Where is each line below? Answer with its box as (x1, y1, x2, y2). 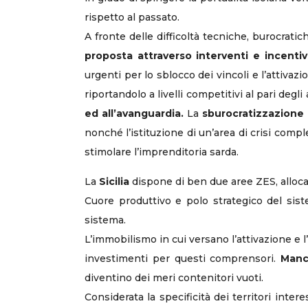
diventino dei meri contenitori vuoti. (85, 272, 263, 284)
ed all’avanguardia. (85, 107, 184, 120)
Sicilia (99, 175, 129, 188)
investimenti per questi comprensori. (85, 252, 281, 265)
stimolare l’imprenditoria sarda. (85, 146, 239, 158)
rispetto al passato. (85, 11, 179, 23)
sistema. (85, 214, 126, 226)
